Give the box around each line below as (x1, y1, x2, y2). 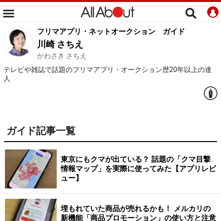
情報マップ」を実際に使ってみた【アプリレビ (61, 164, 216, 173)
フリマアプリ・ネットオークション (37, 27, 155, 36)
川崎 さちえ (37, 39, 83, 49)
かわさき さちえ (37, 52, 87, 60)
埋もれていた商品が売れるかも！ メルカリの (61, 204, 211, 213)
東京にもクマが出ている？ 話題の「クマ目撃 (61, 155, 211, 164)
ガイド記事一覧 (6, 125, 75, 137)
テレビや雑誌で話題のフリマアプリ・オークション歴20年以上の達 (3, 66, 212, 74)
